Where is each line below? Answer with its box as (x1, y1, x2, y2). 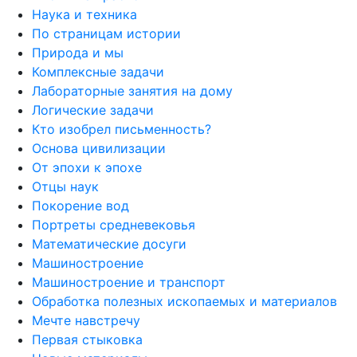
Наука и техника (32, 6, 137, 22)
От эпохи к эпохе (32, 159, 142, 175)
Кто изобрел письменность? (32, 120, 211, 137)
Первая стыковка (32, 331, 143, 347)
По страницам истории (32, 25, 181, 41)
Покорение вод (32, 197, 129, 214)
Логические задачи (32, 101, 154, 118)
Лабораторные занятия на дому (32, 82, 233, 99)
